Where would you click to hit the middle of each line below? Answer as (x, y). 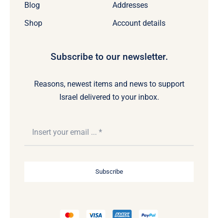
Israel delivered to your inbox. (109, 97)
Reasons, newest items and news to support (109, 84)
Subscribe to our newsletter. (109, 56)
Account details (139, 23)
